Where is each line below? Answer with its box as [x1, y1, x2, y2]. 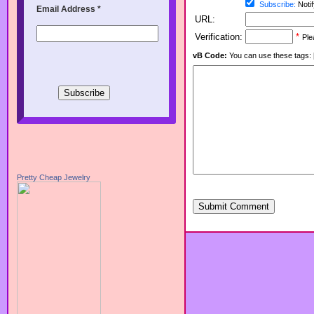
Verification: [195, 32, 243, 43]
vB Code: [193, 51, 227, 60]
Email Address [36, 4, 98, 14]
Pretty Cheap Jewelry [17, 172, 90, 182]
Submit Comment [198, 201, 269, 212]
